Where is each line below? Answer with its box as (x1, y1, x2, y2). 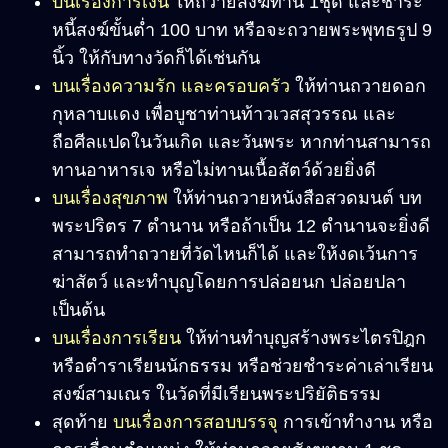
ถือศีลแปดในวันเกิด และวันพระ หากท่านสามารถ (52, 132, 431, 153)
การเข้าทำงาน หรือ (278, 412, 433, 433)
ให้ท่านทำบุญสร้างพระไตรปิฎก (181, 328, 426, 349)
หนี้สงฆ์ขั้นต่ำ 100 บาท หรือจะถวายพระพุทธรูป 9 (52, 20, 432, 41)
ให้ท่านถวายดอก (290, 76, 426, 97)
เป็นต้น (52, 300, 105, 321)
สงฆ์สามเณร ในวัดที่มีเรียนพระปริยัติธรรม (52, 384, 381, 405)
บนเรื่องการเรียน (52, 328, 181, 349)
